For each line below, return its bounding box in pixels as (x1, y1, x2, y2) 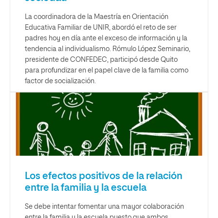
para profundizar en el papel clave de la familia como (25, 67, 188, 74)
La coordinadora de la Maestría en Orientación (25, 14, 168, 20)
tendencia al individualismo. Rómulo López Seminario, (25, 46, 190, 53)
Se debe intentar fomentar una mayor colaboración (25, 203, 184, 210)
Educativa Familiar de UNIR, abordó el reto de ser (25, 24, 177, 31)
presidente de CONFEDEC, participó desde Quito (25, 56, 178, 63)
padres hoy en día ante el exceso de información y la (25, 35, 187, 42)
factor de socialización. (25, 78, 96, 85)
